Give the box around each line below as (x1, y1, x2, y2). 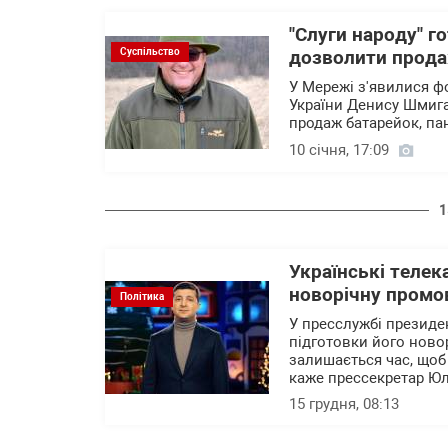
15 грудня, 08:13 (289, 395, 399, 413)
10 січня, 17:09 (289, 141, 389, 159)
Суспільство (120, 45, 180, 57)
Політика (120, 290, 164, 302)
